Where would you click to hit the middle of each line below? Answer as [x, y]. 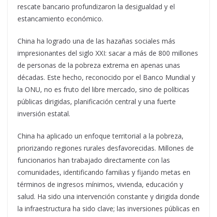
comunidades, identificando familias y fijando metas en [104, 172]
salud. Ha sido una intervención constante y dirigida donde [108, 196]
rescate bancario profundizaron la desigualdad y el [96, 7]
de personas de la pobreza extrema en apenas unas [99, 65]
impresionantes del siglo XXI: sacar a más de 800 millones [108, 53]
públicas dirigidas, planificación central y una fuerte [97, 101]
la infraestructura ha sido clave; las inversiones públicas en [108, 209]
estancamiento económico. [60, 19]
